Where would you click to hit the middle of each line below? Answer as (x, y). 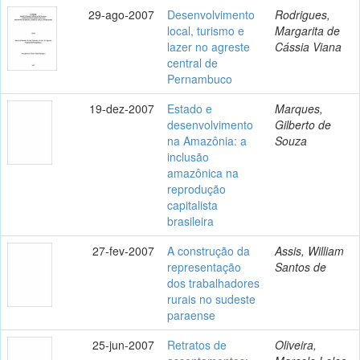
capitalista (192, 205)
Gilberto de (303, 124)
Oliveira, (296, 344)
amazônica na (203, 172)
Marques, (299, 108)
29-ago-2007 (121, 14)
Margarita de (307, 30)
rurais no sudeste (211, 299)
